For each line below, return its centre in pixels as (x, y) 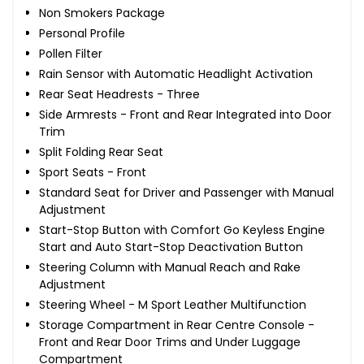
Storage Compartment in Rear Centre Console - (177, 325)
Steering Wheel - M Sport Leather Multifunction (173, 304)
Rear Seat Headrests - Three (119, 94)
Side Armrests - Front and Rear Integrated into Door (185, 114)
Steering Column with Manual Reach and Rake (170, 267)
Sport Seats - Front (93, 172)
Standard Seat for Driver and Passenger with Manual (186, 192)
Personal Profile (82, 33)
